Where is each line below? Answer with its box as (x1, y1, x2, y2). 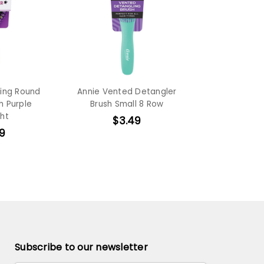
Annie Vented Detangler (77, 85, 177, 97)
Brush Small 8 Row (90, 98, 164, 110)
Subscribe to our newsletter (15, 240, 148, 254)
